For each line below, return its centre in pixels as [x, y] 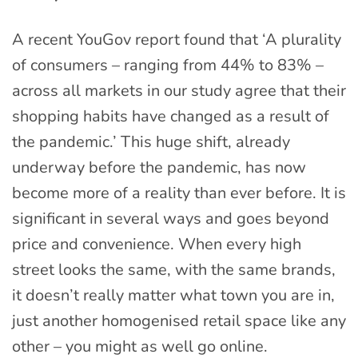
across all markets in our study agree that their [179, 91]
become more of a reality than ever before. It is [179, 193]
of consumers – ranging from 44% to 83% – [168, 66]
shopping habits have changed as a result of [171, 117]
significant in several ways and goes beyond [171, 219]
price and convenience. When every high [157, 245]
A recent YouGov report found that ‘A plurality [177, 40]
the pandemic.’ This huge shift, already [151, 142]
